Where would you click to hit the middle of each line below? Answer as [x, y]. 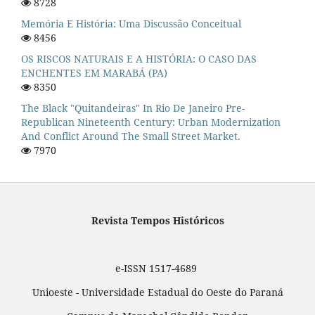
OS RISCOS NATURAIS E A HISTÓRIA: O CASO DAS [139, 59]
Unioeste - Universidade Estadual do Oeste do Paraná [157, 292]
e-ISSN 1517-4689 [157, 269]
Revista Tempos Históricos [157, 221]
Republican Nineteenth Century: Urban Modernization [151, 122]
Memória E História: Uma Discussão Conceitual [131, 24]
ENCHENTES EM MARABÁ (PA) [94, 73]
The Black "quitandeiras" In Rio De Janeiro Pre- [133, 108]
